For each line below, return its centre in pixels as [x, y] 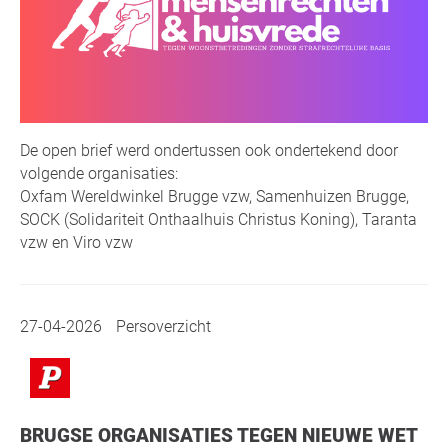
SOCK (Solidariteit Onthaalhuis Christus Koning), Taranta [218, 219]
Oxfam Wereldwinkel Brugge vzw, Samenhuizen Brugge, [214, 196]
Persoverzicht [161, 326]
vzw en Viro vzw [76, 242]
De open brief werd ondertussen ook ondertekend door [209, 150]
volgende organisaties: [99, 173]
